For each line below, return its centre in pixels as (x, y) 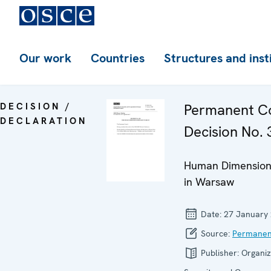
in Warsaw (209, 182)
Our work (45, 58)
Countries (118, 58)
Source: (215, 233)
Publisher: (220, 253)
